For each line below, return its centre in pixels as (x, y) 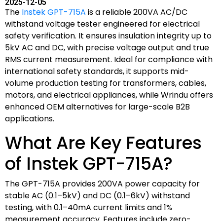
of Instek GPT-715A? (89, 163)
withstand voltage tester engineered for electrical (102, 24)
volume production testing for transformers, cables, (106, 83)
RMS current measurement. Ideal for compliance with (109, 59)
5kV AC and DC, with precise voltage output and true (107, 47)
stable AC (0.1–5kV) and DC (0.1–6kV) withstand (97, 195)
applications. (30, 118)
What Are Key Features (103, 143)
